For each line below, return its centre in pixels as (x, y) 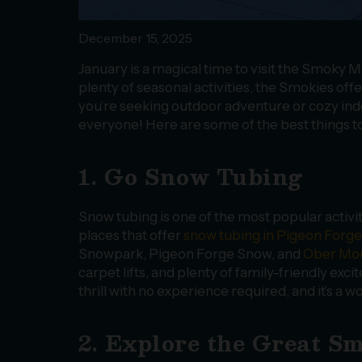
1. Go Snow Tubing (191, 177)
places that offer (131, 235)
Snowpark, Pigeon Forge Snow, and (191, 253)
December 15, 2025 (135, 38)
